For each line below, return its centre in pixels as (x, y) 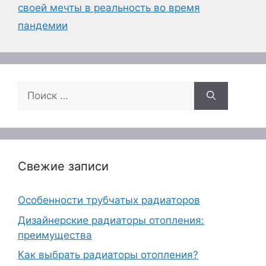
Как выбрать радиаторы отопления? (108, 255)
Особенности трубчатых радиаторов (109, 200)
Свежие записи (63, 166)
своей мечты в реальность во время (109, 8)
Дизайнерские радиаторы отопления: (111, 220)
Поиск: (34, 88)
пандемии (43, 26)
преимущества (55, 235)
